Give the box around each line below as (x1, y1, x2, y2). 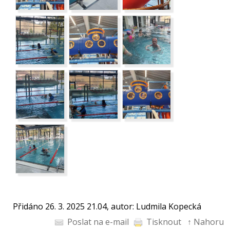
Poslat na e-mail (67, 216, 129, 227)
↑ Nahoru (187, 216, 224, 227)
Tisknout (146, 216, 181, 227)
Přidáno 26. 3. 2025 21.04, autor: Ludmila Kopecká (13, 200, 201, 212)
